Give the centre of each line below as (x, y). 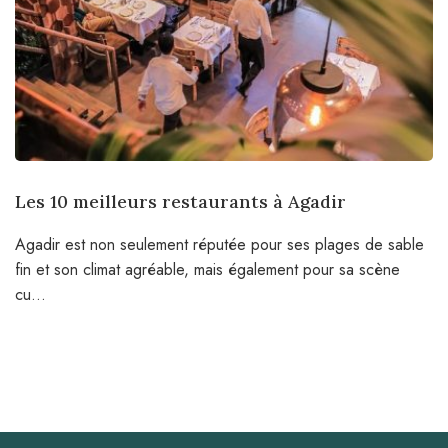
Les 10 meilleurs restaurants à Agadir (180, 201)
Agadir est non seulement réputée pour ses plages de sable (219, 244)
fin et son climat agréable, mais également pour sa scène (207, 269)
